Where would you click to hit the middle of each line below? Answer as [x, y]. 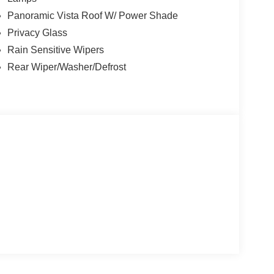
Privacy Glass [37, 33]
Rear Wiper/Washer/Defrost [66, 67]
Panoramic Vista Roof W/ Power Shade [92, 16]
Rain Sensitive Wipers [55, 50]
